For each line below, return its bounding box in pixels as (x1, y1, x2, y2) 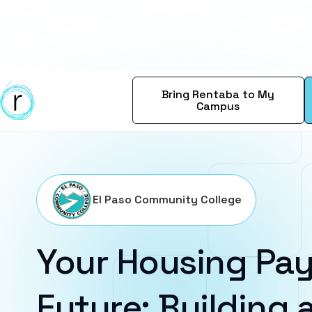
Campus (196, 99, 240, 114)
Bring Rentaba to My (162, 87, 275, 102)
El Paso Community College (93, 192, 242, 207)
